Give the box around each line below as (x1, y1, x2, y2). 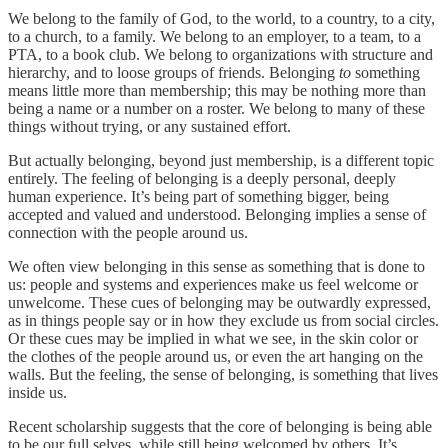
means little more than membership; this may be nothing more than (8, 81, 426, 99)
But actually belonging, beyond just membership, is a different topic (8, 151, 434, 169)
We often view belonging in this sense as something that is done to (8, 257, 425, 275)
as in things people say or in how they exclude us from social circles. (8, 311, 439, 329)
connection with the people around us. (8, 223, 248, 241)
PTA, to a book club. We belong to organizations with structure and (8, 45, 433, 63)
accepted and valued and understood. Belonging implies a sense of (8, 205, 426, 223)
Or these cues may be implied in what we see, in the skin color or (8, 329, 418, 347)
